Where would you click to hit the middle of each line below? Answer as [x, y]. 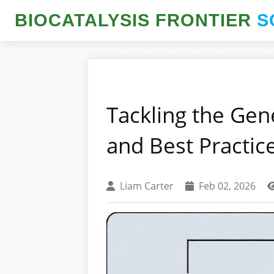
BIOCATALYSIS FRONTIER [136, 20]
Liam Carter [147, 186]
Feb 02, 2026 [227, 186]
